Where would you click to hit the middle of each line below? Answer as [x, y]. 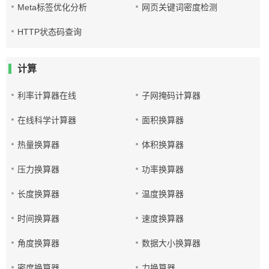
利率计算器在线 [47, 95]
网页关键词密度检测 [180, 7]
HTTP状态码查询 [50, 32]
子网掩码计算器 [171, 95]
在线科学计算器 [47, 120]
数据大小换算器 [171, 243]
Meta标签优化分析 [52, 7]
